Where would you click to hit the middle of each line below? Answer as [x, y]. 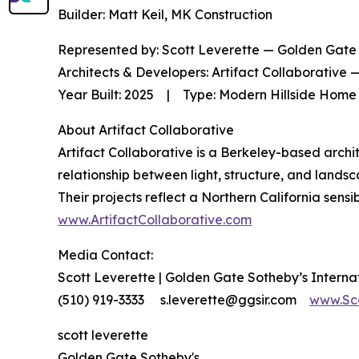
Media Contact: [105, 255]
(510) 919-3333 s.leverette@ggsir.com [184, 300]
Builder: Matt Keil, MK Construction [165, 15]
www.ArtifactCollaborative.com [155, 220]
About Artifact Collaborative [146, 130]
